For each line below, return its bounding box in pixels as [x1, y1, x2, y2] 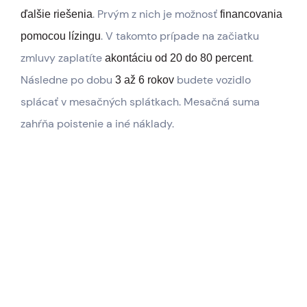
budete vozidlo [174, 72, 251, 87]
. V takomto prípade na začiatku [101, 28, 259, 43]
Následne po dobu [21, 72, 115, 87]
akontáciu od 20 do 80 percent [105, 51, 251, 64]
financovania [220, 8, 282, 20]
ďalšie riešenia [21, 8, 93, 20]
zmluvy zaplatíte [21, 50, 105, 65]
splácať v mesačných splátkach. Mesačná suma [21, 94, 260, 109]
